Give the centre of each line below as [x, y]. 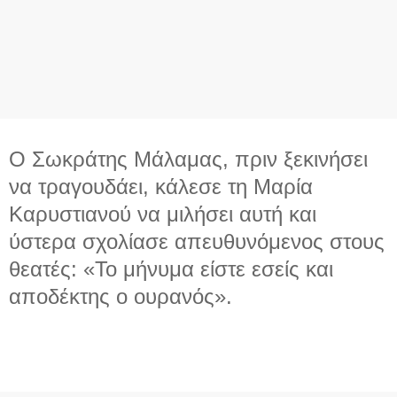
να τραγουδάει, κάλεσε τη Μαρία [161, 187]
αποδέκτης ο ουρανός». [121, 297]
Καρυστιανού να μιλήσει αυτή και [163, 214]
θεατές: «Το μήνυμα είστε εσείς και [171, 269]
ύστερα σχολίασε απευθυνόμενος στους [197, 242]
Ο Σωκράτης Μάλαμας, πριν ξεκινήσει [188, 160]
